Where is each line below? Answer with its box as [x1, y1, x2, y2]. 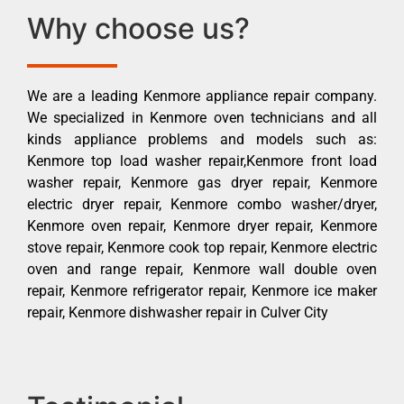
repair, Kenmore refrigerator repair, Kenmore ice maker [27, 281, 377, 299]
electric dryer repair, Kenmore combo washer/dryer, [27, 195, 377, 213]
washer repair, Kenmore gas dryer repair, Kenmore [27, 173, 377, 191]
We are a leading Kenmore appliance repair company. [27, 87, 377, 105]
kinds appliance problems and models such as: [27, 130, 377, 148]
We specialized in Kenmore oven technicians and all [27, 108, 377, 126]
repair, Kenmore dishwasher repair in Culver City [27, 303, 328, 321]
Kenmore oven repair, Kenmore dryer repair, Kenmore [27, 216, 377, 234]
